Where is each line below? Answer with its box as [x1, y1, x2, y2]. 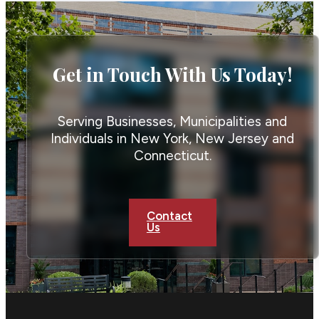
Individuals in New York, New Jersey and [51, 130, 295, 147]
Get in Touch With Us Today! [53, 61, 293, 86]
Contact [146, 209, 192, 224]
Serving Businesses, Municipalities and [58, 113, 288, 130]
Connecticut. [133, 147, 211, 164]
